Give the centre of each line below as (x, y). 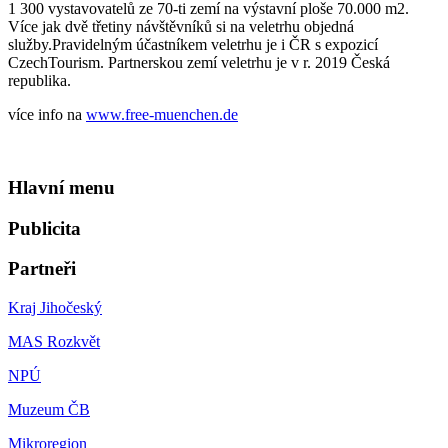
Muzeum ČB (49, 410)
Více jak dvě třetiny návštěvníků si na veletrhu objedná (181, 27)
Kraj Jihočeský (55, 308)
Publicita (44, 228)
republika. (39, 81)
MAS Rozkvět (54, 342)
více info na (47, 115)
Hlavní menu (61, 188)
